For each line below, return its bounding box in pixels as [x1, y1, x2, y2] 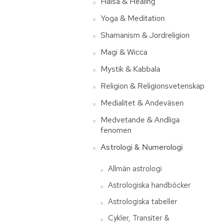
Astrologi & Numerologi [101, 142, 183, 152]
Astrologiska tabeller [108, 197, 177, 207]
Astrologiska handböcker [108, 180, 191, 190]
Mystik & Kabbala [101, 64, 160, 74]
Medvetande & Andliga [101, 114, 180, 125]
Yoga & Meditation [101, 13, 165, 23]
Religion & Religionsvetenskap [101, 81, 205, 91]
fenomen [101, 125, 131, 135]
